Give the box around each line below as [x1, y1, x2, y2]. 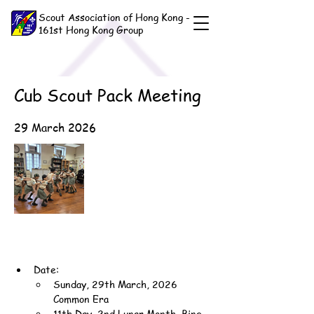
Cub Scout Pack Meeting [14, 83, 201, 107]
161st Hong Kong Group [39, 22, 144, 36]
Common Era [53, 292, 109, 306]
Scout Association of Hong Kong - [39, 10, 190, 24]
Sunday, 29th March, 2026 [53, 277, 180, 291]
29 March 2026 [14, 120, 96, 135]
